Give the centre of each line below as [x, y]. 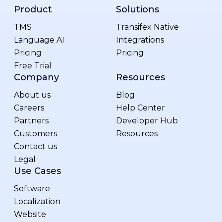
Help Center [140, 108]
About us [32, 95]
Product [33, 9]
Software [32, 189]
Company [36, 77]
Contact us [35, 146]
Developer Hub [147, 121]
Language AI [39, 40]
